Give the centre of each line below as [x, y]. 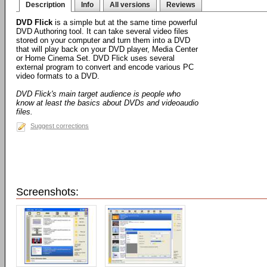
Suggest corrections [60, 126]
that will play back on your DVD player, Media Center [107, 49]
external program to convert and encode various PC [105, 67]
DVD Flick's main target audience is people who [98, 94]
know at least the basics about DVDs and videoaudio [107, 103]
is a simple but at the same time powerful [125, 22]
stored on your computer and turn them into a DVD [103, 40]
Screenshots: [47, 192]
